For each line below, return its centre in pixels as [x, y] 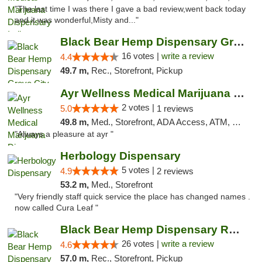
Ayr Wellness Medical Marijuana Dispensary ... [239, 93]
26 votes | [141, 244]
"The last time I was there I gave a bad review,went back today [130, 9]
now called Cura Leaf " [56, 208]
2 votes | [139, 107]
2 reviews [175, 171]
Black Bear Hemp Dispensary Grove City [239, 42]
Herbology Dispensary [120, 156]
